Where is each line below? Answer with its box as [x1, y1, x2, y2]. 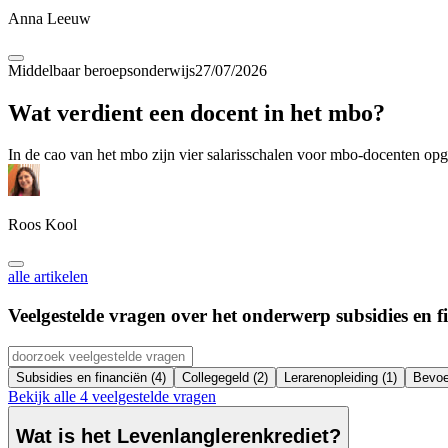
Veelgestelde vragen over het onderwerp [8, 305, 336, 327]
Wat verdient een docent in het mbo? [8, 99, 385, 126]
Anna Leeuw [8, 9, 91, 27]
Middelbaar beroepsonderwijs [8, 61, 195, 79]
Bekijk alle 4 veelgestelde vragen [8, 387, 216, 405]
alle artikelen [8, 268, 88, 286]
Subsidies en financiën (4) [16, 369, 166, 385]
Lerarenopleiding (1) [284, 369, 397, 385]
